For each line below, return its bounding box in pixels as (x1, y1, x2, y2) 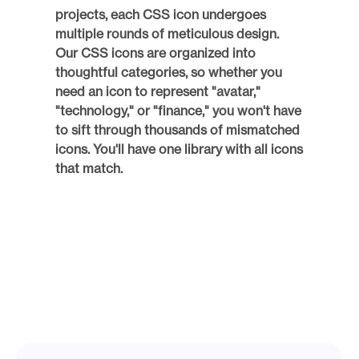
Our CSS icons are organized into (55, 45, 256, 62)
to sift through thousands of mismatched (55, 122, 300, 139)
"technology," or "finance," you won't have (55, 103, 301, 119)
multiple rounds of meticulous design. (55, 26, 279, 42)
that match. (55, 160, 126, 177)
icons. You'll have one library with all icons (55, 141, 303, 158)
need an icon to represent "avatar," (55, 83, 260, 100)
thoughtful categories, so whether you (55, 64, 282, 81)
